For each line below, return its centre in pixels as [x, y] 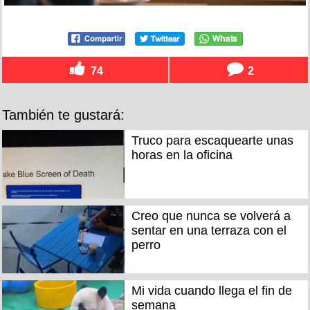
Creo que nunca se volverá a [211, 216]
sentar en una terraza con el [209, 230]
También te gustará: [63, 115]
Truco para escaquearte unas [212, 141]
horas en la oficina [182, 155]
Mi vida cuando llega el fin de [211, 291]
